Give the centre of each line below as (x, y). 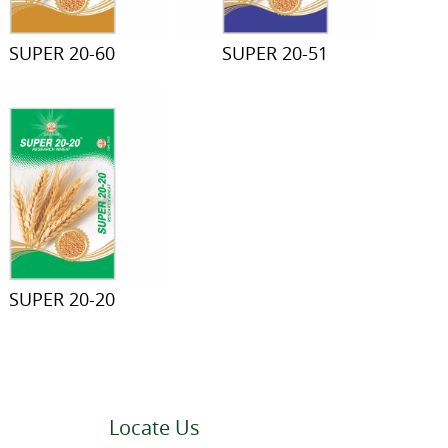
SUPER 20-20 (62, 298)
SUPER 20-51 (275, 53)
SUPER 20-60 (62, 53)
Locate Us (154, 427)
